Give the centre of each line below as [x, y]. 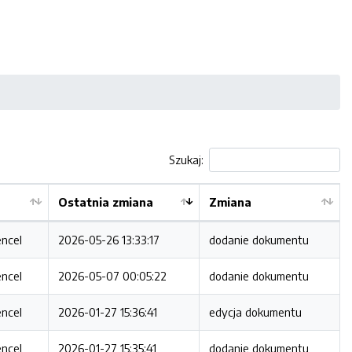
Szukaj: [186, 159]
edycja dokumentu [255, 312]
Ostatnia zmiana [106, 202]
